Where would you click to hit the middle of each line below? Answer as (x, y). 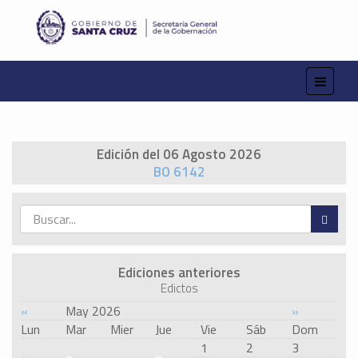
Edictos (179, 288)
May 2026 (93, 311)
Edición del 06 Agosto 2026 (179, 155)
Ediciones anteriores (179, 273)
